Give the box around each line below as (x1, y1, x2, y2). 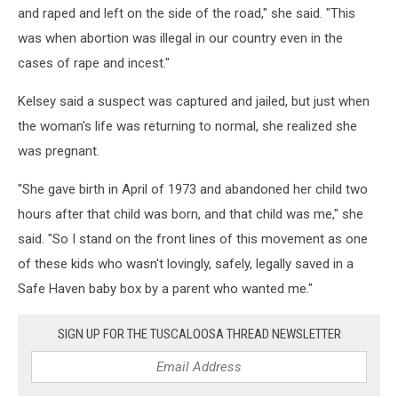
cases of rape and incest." (18, 55, 170, 71)
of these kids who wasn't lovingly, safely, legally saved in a (18, 256, 354, 272)
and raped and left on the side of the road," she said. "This (18, 5, 355, 21)
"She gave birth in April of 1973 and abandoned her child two (18, 181, 368, 197)
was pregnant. (18, 143, 99, 159)
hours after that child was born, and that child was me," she (18, 206, 363, 222)
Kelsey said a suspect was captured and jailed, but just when (18, 93, 370, 109)
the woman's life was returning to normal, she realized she (18, 118, 357, 134)
